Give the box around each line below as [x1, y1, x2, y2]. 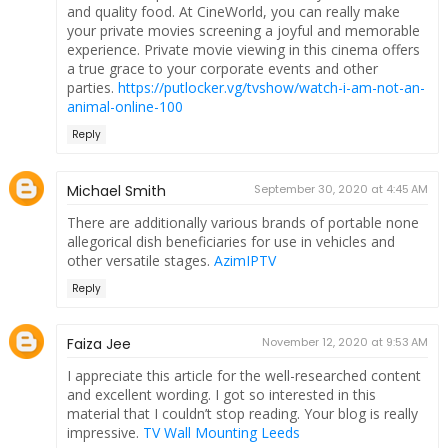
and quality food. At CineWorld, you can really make [66, 2, 400, 22]
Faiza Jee [66, 334, 131, 355]
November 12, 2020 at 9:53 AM [262, 334, 429, 351]
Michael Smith [66, 180, 166, 201]
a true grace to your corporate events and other [66, 59, 378, 79]
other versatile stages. [66, 250, 214, 270]
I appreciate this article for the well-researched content [66, 366, 421, 386]
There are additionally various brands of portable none [66, 212, 419, 232]
